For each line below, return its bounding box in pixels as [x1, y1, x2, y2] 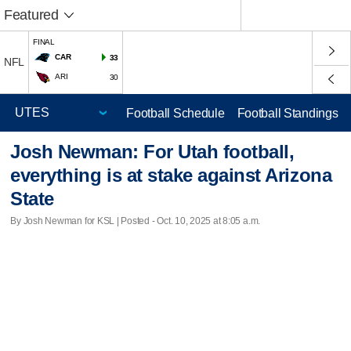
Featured [4, 7, 59, 23]
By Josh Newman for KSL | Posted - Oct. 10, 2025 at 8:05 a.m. [10, 215, 261, 226]
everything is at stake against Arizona [10, 165, 332, 186]
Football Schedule [126, 106, 225, 120]
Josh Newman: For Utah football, [10, 141, 295, 163]
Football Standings [237, 106, 338, 120]
